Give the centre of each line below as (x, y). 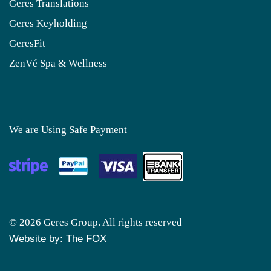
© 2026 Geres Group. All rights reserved (96, 223)
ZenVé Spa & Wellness (58, 64)
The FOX (86, 239)
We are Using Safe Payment (68, 130)
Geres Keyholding (48, 24)
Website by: (38, 239)
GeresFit (27, 44)
